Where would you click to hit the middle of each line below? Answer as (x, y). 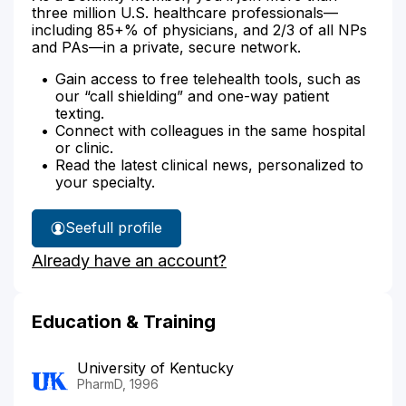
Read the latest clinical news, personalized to (209, 164)
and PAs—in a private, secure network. (166, 47)
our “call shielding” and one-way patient (192, 96)
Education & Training (124, 321)
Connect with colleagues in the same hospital (210, 130)
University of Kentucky (155, 367)
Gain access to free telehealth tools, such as (208, 78)
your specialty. (105, 182)
